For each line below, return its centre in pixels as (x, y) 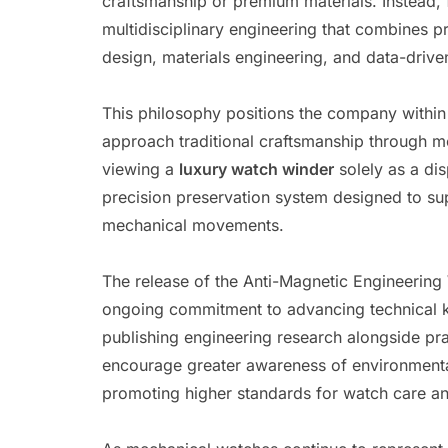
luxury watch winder (256, 169)
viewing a (140, 169)
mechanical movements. (193, 225)
